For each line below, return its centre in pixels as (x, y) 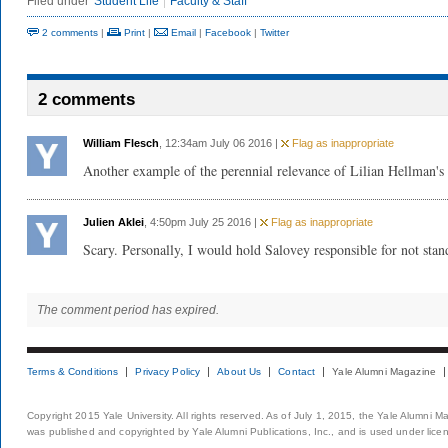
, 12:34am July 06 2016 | (220, 143)
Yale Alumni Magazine (384, 371)
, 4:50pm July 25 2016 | (202, 222)
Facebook (228, 32)
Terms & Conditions (73, 371)
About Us (239, 371)
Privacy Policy (168, 371)
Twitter (274, 32)
